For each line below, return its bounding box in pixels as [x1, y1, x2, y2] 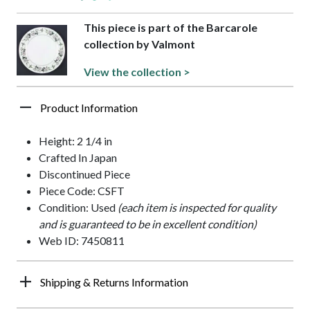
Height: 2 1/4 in [39, 134, 112, 148]
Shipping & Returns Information [40, 275, 188, 289]
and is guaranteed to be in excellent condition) [39, 217, 257, 231]
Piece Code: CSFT [39, 184, 125, 198]
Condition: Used [39, 201, 118, 215]
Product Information [40, 101, 138, 115]
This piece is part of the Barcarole [84, 21, 258, 35]
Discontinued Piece [39, 167, 130, 181]
